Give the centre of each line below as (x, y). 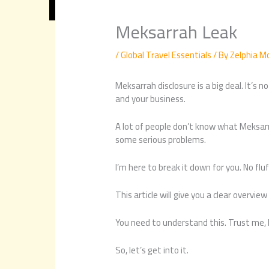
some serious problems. (161, 139)
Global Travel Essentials (166, 55)
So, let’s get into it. (152, 250)
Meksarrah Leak (177, 32)
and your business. (151, 98)
